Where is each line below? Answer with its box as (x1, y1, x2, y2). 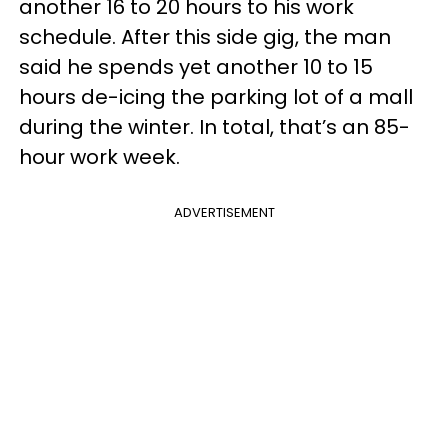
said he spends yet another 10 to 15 (19, 52, 373, 81)
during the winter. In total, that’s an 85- (19, 112, 410, 141)
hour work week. (19, 142, 180, 171)
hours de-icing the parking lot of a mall (19, 82, 413, 111)
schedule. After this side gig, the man (19, 22, 391, 51)
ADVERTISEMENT (173, 202, 275, 222)
